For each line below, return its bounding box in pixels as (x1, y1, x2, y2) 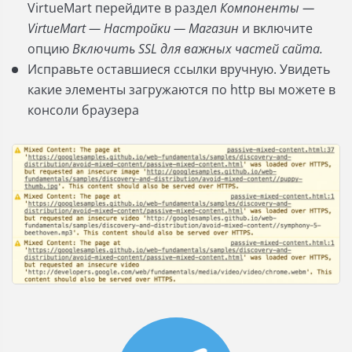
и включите (239, 20, 313, 38)
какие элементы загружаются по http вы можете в (27, 81, 335, 99)
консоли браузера (27, 101, 139, 119)
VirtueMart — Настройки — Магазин (27, 20, 239, 38)
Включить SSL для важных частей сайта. (72, 40, 323, 58)
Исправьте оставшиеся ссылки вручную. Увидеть (27, 60, 330, 79)
